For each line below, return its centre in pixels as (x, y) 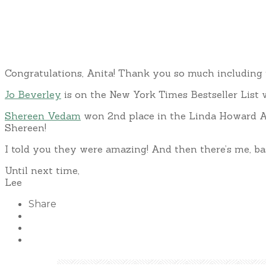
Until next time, (42, 170)
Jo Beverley (33, 94)
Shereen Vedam (43, 115)
